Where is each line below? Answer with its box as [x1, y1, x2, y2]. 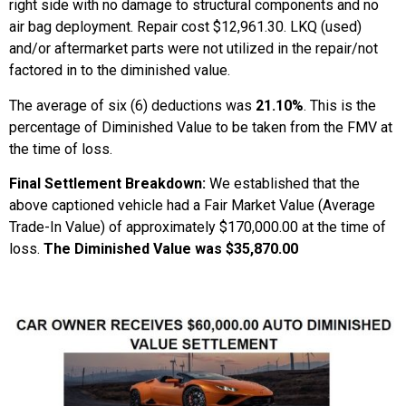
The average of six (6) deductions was [9, 96, 256, 114]
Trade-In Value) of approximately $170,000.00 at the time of [9, 218, 386, 237]
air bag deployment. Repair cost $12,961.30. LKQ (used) [9, 18, 362, 36]
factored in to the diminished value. [9, 62, 230, 80]
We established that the [206, 175, 360, 193]
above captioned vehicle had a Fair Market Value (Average [9, 197, 375, 215]
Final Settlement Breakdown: [9, 175, 206, 193]
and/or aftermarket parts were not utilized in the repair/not [9, 40, 378, 58]
